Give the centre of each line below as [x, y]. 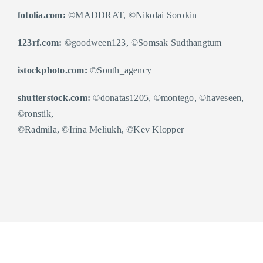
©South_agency [119, 70]
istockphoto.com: [52, 70]
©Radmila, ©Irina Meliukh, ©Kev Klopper [101, 129]
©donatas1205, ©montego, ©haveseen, [167, 98]
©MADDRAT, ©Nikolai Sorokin [131, 15]
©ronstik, [36, 114]
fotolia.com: [41, 15]
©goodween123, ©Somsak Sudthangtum [142, 43]
